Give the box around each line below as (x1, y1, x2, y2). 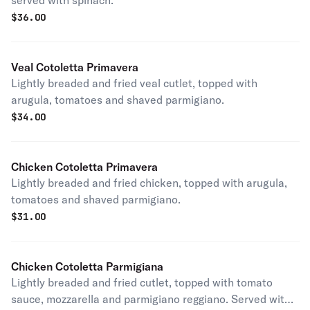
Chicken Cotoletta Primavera (11, 160, 158, 174)
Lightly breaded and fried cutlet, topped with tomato (11, 275, 273, 289)
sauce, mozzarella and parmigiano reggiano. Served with (11, 292, 291, 306)
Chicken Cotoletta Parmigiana (11, 259, 163, 273)
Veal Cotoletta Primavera (11, 60, 138, 74)
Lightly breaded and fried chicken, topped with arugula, (11, 176, 287, 190)
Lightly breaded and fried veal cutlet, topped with (11, 76, 257, 90)
